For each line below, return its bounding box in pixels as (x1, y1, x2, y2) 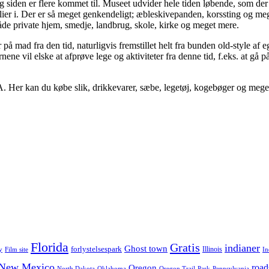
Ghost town (124, 243, 168, 253)
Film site (5, 246, 28, 253)
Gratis (170, 240, 200, 254)
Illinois (202, 244, 222, 253)
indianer (225, 241, 260, 254)
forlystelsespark (71, 244, 122, 253)
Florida (31, 240, 68, 255)
